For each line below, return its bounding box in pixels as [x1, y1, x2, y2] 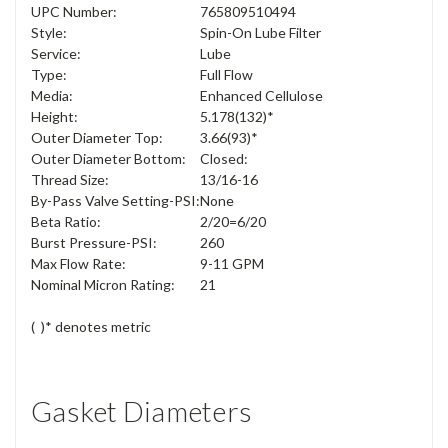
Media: [31, 87, 73, 105]
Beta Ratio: [31, 213, 101, 231]
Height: [31, 108, 78, 126]
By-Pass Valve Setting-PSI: [31, 192, 200, 210]
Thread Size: [31, 171, 109, 189]
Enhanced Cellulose [200, 87, 323, 105]
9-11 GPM [200, 255, 264, 273]
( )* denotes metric [31, 318, 151, 336]
